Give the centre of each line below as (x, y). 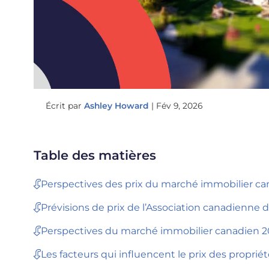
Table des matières (95, 155)
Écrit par (65, 106)
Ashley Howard (116, 106)
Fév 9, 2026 (179, 106)
